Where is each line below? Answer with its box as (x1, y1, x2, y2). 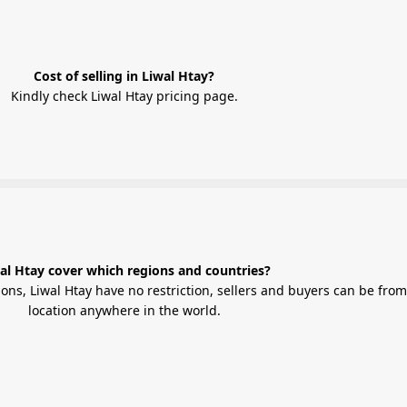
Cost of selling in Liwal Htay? (34, 66, 214, 84)
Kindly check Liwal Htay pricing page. (10, 86, 238, 104)
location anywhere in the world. (27, 301, 221, 319)
